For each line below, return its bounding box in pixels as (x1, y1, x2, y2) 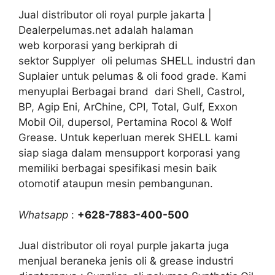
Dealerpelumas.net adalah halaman (18, 24, 193, 36)
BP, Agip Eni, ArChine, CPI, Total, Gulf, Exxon (18, 101, 238, 113)
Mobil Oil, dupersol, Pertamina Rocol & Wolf (18, 116, 232, 128)
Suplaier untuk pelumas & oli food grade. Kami (18, 70, 246, 82)
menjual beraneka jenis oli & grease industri (18, 255, 233, 267)
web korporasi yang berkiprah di (18, 39, 177, 52)
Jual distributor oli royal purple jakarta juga (18, 239, 229, 252)
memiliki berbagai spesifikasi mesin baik (18, 162, 217, 174)
